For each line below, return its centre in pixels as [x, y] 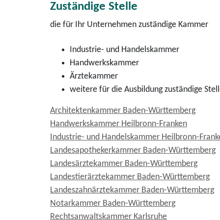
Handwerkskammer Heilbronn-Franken [119, 124]
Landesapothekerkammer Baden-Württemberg [133, 151]
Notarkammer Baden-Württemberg [113, 204]
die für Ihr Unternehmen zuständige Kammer [129, 25]
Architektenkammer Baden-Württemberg [123, 111]
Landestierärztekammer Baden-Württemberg [130, 177]
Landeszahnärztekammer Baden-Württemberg [132, 190]
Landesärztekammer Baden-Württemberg [124, 164]
